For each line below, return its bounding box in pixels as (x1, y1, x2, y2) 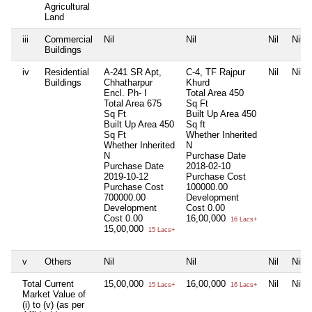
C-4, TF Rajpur (186, 66, 245, 77)
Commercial (45, 33, 93, 45)
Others (45, 256, 72, 267)
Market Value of (22, 288, 86, 299)
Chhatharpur (104, 77, 153, 88)
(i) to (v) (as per (22, 299, 84, 310)
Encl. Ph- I (104, 87, 147, 98)
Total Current (22, 278, 74, 289)
